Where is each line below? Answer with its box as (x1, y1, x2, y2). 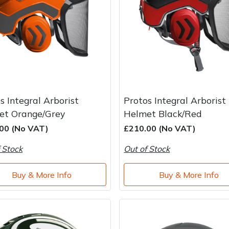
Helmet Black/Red (124, 108, 202, 120)
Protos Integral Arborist (124, 95, 226, 106)
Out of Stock (124, 144, 170, 154)
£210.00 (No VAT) (124, 123, 196, 134)
